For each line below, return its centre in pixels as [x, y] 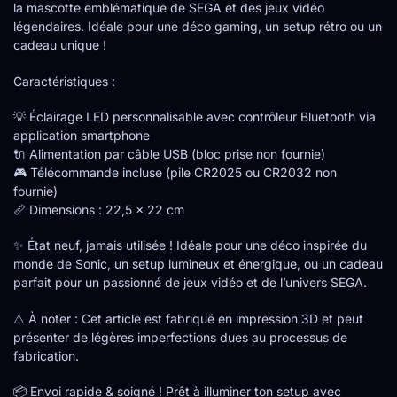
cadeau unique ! [60, 45]
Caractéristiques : [64, 81]
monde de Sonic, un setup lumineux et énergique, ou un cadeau [198, 264]
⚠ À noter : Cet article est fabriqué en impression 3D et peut [188, 318]
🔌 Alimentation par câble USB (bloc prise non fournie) [169, 153]
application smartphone [82, 135]
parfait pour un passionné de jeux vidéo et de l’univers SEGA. [190, 283]
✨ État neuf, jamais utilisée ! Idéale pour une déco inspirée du [190, 245]
